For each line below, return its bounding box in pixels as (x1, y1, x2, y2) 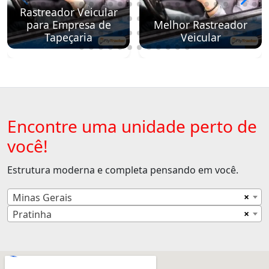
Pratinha (13, 207, 52, 221)
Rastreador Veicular (19, 4, 118, 19)
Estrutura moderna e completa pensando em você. (7, 163, 238, 177)
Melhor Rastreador (154, 17, 247, 32)
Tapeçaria (44, 29, 92, 44)
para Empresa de (26, 17, 111, 32)
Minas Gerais (13, 190, 72, 204)
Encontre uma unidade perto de (7, 114, 257, 138)
